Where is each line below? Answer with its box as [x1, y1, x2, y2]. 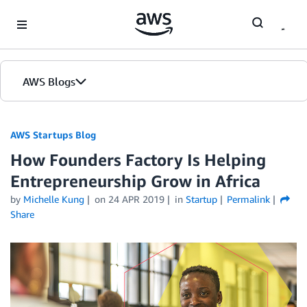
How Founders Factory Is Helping [10, 150, 266, 169]
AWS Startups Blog [10, 129, 96, 140]
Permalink [227, 193, 271, 205]
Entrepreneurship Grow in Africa [10, 171, 260, 191]
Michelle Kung [23, 193, 84, 205]
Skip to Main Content [6, 8, 97, 19]
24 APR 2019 [108, 193, 164, 205]
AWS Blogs [23, 75, 75, 88]
